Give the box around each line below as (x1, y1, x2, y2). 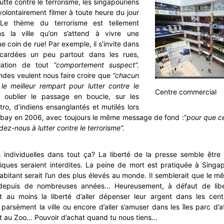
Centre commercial (155, 87, 216, 96)
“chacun (112, 71, 139, 79)
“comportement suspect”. (48, 60, 139, 69)
